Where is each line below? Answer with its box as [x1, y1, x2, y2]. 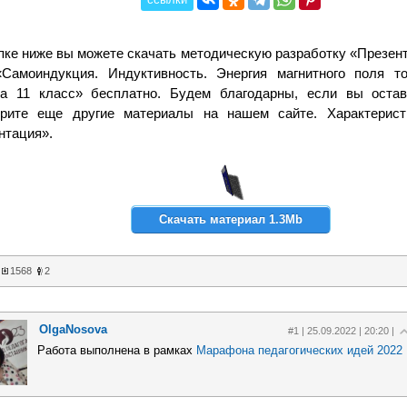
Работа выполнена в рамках [37, 343, 196, 357]
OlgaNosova [39, 323, 107, 336]
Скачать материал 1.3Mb [159, 213, 303, 226]
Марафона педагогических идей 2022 [196, 343, 402, 357]
